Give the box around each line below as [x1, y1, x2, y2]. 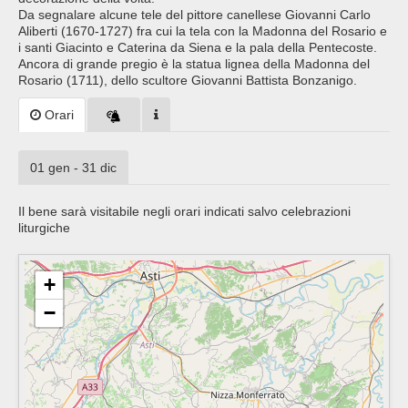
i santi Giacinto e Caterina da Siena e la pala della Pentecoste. [18, 40, 377, 56]
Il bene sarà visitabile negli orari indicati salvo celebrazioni [18, 204, 351, 219]
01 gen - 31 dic [30, 160, 117, 176]
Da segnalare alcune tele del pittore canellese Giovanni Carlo [18, 7, 371, 23]
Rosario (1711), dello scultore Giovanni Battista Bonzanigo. [18, 73, 357, 88]
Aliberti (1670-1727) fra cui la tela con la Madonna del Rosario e [18, 24, 387, 39]
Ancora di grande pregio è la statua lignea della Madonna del [18, 56, 370, 72]
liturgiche [18, 220, 70, 236]
